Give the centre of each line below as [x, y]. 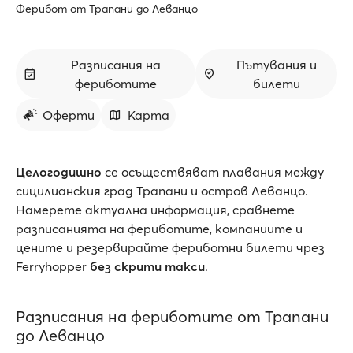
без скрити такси [147, 266]
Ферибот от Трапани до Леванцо [107, 9]
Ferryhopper [53, 266]
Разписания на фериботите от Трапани [172, 316]
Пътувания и [276, 65]
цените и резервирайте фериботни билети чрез [170, 247]
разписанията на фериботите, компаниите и [159, 229]
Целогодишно [59, 172]
